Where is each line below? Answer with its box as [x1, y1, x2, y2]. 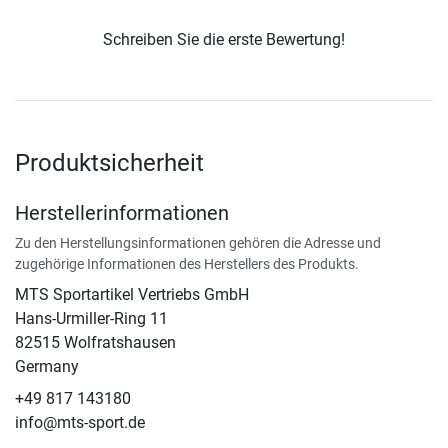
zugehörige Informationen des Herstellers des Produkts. [15, 256, 359, 273]
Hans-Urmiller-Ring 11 [15, 309, 168, 329]
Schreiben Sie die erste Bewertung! [103, 30, 345, 50]
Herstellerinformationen [15, 201, 229, 226]
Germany [15, 357, 79, 377]
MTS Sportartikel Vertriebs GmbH [15, 285, 249, 305]
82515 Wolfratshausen [15, 333, 176, 353]
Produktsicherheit [15, 149, 204, 178]
